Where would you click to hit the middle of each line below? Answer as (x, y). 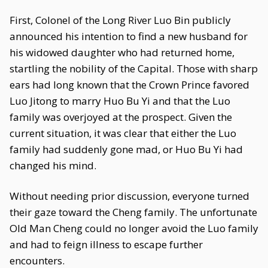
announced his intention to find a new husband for (129, 36)
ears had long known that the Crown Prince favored (130, 85)
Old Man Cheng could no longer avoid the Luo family (134, 228)
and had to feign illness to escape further (106, 244)
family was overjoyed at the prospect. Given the (121, 117)
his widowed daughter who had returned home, (122, 52)
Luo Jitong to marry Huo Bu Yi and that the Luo (120, 101)
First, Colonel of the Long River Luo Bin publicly (120, 20)
